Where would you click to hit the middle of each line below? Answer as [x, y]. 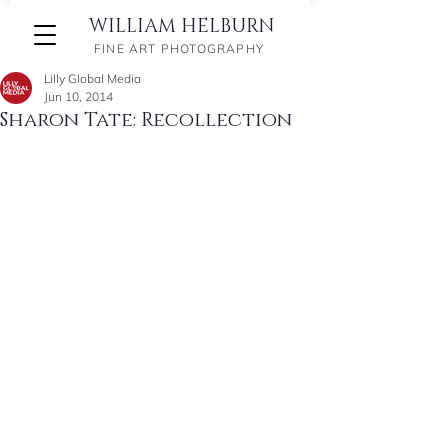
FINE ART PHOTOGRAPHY [179, 48]
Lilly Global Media [92, 78]
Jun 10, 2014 [78, 96]
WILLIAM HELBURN [181, 26]
